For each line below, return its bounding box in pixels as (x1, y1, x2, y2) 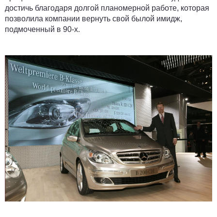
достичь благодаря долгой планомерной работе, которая (5, 3, 209, 12)
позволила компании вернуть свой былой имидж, (5, 14, 182, 23)
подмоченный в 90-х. (5, 25, 82, 33)
